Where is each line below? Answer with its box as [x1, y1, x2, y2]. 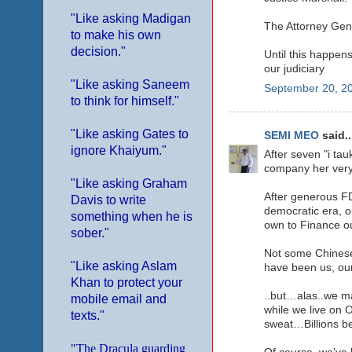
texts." [70, 308, 104, 322]
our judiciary [263, 63, 324, 75]
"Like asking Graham [70, 176, 187, 190]
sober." [70, 225, 109, 240]
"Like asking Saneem [70, 77, 189, 91]
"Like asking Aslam [70, 258, 177, 273]
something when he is [70, 209, 192, 223]
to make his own [70, 27, 161, 42]
